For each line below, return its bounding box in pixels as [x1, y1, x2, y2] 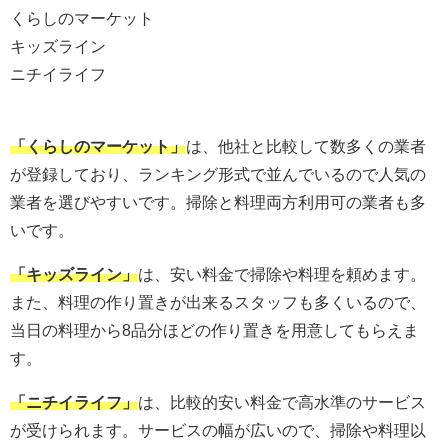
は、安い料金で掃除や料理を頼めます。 [138, 266, 426, 283]
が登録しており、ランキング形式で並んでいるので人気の [10, 166, 426, 183]
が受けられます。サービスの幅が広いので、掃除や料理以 [10, 422, 426, 439]
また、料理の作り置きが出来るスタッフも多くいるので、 [10, 294, 426, 311]
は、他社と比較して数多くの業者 [186, 138, 426, 155]
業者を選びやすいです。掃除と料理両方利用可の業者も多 [10, 194, 426, 211]
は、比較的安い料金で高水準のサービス [138, 394, 426, 411]
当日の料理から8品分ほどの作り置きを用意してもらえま [10, 322, 419, 339]
